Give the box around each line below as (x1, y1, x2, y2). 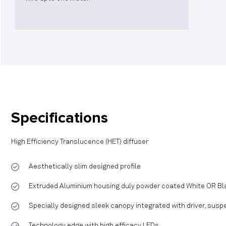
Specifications (11, 108, 108, 127)
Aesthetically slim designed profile (29, 163, 141, 170)
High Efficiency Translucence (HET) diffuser (11, 138, 148, 145)
